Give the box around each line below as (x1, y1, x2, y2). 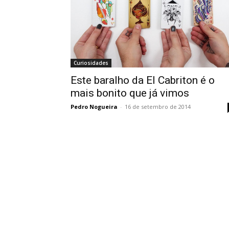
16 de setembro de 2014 (125, 103, 191, 111)
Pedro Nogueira (71, 103, 118, 111)
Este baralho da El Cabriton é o (71, 74, 215, 87)
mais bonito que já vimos (71, 87, 189, 100)
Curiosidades (74, 59, 108, 67)
